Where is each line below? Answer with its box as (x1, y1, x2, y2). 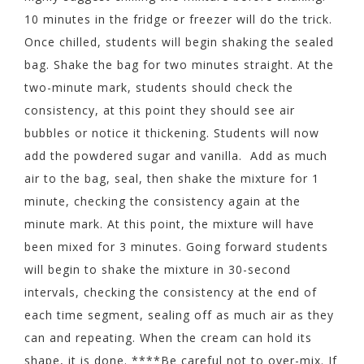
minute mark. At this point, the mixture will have (24, 216, 314, 232)
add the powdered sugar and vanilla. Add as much (24, 148, 327, 163)
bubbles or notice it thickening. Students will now (24, 125, 319, 141)
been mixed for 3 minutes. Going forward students (24, 239, 328, 254)
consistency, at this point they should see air (24, 102, 295, 118)
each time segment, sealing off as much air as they (24, 307, 334, 323)
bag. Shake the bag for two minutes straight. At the (24, 57, 334, 72)
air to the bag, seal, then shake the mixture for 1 (24, 171, 319, 186)
